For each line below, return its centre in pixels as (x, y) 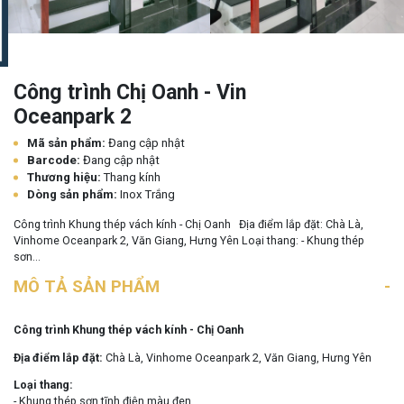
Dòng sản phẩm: (73, 195)
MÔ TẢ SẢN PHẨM (87, 287)
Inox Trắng (147, 195)
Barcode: (55, 161)
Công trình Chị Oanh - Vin (130, 92)
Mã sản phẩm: (68, 143)
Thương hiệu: (65, 178)
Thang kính (132, 178)
